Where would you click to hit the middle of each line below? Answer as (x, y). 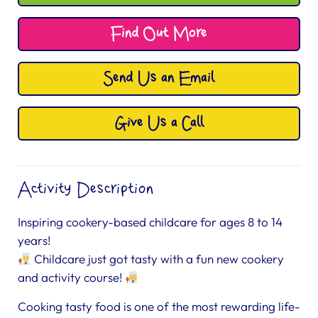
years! (34, 240)
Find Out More (159, 34)
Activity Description (86, 189)
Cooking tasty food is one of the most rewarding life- (159, 306)
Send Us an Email (159, 78)
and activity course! (71, 277)
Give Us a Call (159, 123)
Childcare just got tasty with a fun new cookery (158, 259)
